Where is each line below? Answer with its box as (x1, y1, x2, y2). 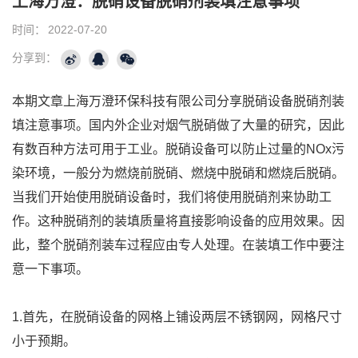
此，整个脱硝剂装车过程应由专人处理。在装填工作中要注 (12, 237, 344, 252)
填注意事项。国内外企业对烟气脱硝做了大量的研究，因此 (12, 117, 344, 132)
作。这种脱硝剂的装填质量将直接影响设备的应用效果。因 (12, 213, 344, 228)
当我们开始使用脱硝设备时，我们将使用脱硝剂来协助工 (12, 189, 332, 204)
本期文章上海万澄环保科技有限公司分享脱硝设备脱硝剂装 (12, 93, 344, 108)
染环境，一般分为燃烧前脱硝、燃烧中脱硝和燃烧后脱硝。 (12, 165, 344, 180)
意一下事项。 (12, 261, 89, 276)
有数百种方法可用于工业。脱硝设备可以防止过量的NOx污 (12, 141, 344, 156)
